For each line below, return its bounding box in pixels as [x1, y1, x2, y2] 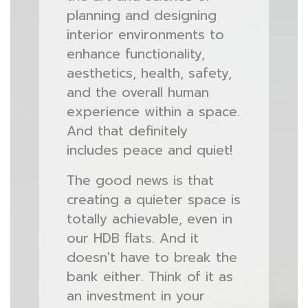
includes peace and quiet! [66, 140, 232, 160]
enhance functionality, [66, 44, 205, 64]
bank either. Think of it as [66, 267, 233, 287]
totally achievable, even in [66, 209, 232, 229]
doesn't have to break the [66, 247, 237, 267]
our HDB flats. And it [66, 228, 199, 248]
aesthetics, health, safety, [66, 63, 232, 83]
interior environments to [66, 25, 224, 45]
